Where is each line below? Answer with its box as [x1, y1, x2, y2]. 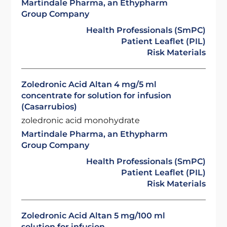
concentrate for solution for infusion [21, 91, 172, 100]
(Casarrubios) [21, 102, 78, 111]
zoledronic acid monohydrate [21, 116, 140, 125]
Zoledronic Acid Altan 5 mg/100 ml [21, 211, 166, 220]
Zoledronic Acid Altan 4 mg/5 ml [21, 80, 157, 89]
